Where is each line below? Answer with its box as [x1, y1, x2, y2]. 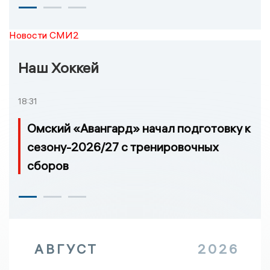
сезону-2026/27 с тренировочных [27, 139, 218, 155]
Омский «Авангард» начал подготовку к [27, 121, 251, 136]
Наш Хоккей [18, 58, 99, 77]
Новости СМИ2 [9, 29, 79, 42]
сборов [27, 158, 69, 174]
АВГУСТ [34, 240, 98, 258]
